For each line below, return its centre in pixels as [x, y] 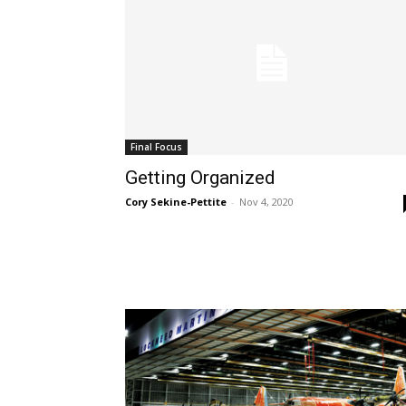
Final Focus [156, 146]
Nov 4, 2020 [266, 201]
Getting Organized [200, 177]
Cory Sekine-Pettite [176, 201]
